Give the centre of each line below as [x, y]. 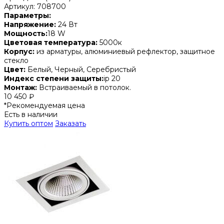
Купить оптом [28, 123]
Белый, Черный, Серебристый [81, 69]
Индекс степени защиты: [54, 78]
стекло [16, 60]
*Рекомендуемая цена [44, 105]
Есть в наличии [31, 114]
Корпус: [20, 51]
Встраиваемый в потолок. [84, 87]
